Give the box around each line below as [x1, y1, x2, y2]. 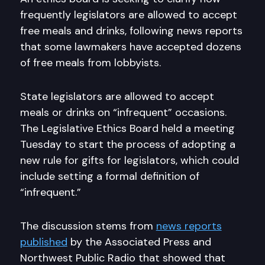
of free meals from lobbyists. [20, 56, 161, 70]
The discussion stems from [20, 219, 156, 233]
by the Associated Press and [67, 235, 211, 249]
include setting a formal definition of [20, 169, 199, 183]
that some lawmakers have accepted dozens [20, 40, 241, 54]
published [20, 235, 67, 249]
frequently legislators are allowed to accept [20, 8, 237, 22]
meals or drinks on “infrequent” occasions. [20, 105, 227, 119]
